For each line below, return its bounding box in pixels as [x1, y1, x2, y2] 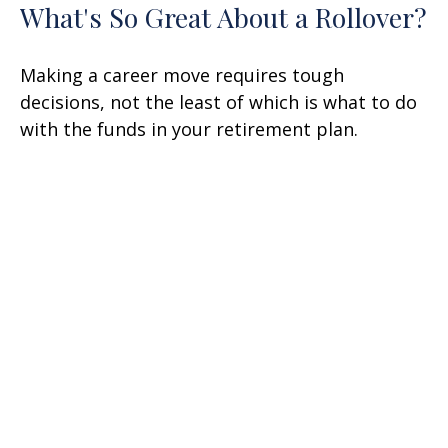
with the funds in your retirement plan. [20, 117, 358, 142]
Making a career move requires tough [20, 63, 344, 88]
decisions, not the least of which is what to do [20, 90, 417, 115]
